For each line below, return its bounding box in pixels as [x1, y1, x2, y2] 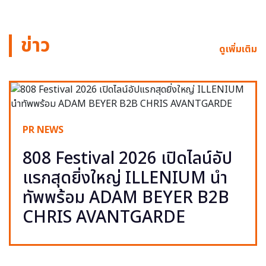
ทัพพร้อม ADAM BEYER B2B [23, 185, 229, 211]
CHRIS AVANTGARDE [23, 204, 185, 230]
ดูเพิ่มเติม [219, 42, 257, 56]
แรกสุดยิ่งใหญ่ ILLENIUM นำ [23, 165, 227, 191]
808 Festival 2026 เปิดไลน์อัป [23, 145, 232, 172]
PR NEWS [23, 122, 64, 137]
